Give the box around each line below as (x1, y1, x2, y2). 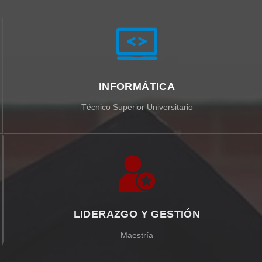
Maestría (120, 229, 153, 239)
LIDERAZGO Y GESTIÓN (73, 207, 201, 219)
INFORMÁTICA (98, 80, 175, 92)
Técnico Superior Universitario (81, 102, 193, 112)
